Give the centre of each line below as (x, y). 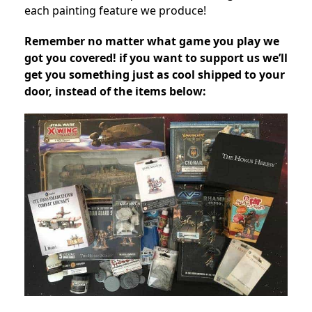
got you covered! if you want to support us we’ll (156, 58)
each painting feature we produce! (115, 11)
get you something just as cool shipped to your (155, 75)
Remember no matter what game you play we (152, 41)
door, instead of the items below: (115, 92)
